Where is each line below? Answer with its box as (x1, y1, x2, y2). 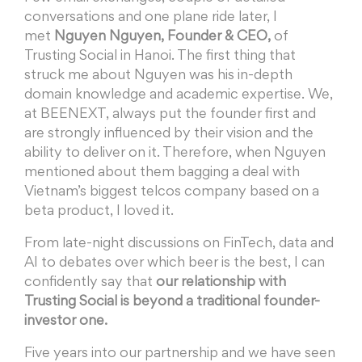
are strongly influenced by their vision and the (24, 128, 314, 141)
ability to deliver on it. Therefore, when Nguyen (24, 147, 326, 161)
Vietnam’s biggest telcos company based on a (24, 186, 319, 200)
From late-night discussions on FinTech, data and (24, 238, 334, 251)
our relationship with (156, 276, 286, 290)
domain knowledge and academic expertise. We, (24, 89, 333, 103)
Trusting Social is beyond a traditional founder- (24, 296, 320, 309)
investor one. (24, 315, 107, 329)
